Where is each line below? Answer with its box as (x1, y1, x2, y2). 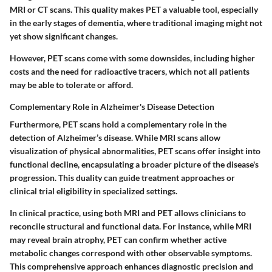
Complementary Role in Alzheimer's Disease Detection (10, 101, 214, 112)
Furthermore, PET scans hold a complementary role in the (10, 119, 226, 129)
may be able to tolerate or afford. (10, 80, 133, 90)
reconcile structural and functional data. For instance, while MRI (10, 221, 251, 231)
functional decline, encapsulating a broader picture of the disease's (10, 159, 259, 169)
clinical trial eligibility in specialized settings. (10, 186, 177, 196)
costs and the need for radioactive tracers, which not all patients (10, 66, 250, 76)
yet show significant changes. (10, 31, 118, 41)
